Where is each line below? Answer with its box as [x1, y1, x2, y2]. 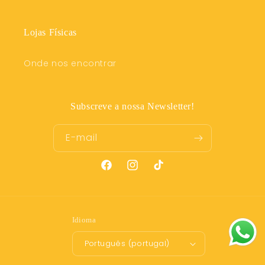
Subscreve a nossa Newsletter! [70, 101, 195, 111]
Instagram [125, 165, 173, 177]
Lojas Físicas [24, 27, 77, 37]
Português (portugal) [84, 238, 170, 250]
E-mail [66, 130, 98, 144]
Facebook [99, 165, 145, 177]
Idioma [72, 215, 96, 224]
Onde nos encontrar [24, 57, 117, 69]
